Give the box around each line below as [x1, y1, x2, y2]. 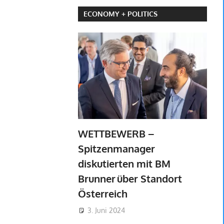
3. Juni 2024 [87, 205, 125, 214]
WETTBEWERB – [77, 127, 154, 140]
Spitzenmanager [77, 142, 155, 155]
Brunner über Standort [77, 172, 182, 185]
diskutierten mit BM [77, 157, 170, 170]
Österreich [77, 187, 129, 200]
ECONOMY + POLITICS [83, 9, 157, 18]
